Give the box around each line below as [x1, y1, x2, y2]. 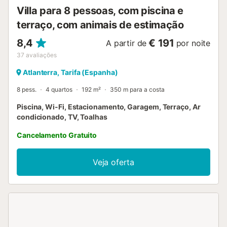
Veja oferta [92, 157, 135, 168]
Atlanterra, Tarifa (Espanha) [23, 68, 118, 77]
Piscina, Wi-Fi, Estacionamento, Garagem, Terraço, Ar [17, 102, 201, 111]
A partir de [106, 38, 147, 49]
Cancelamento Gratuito [17, 131, 97, 140]
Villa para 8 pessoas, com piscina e [17, 5, 184, 17]
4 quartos [46, 86, 72, 94]
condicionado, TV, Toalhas [17, 112, 107, 122]
